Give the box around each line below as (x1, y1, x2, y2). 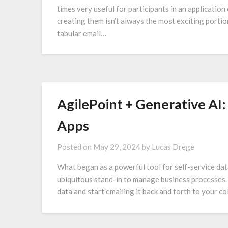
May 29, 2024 (93, 141, 140, 151)
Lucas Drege (152, 141, 194, 151)
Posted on (57, 141, 93, 151)
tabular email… (57, 28, 106, 38)
